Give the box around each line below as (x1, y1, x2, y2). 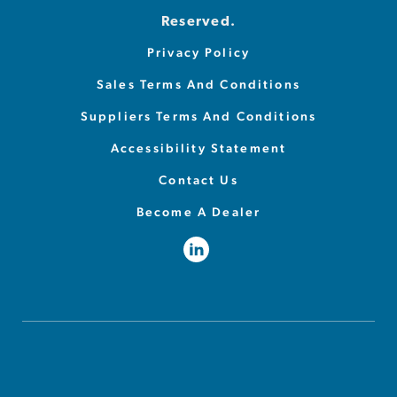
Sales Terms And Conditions (97, 76, 300, 91)
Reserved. (160, 14, 237, 29)
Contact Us (159, 172, 238, 187)
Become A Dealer (136, 204, 261, 219)
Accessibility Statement (110, 140, 287, 155)
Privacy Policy (146, 44, 251, 59)
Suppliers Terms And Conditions (80, 108, 317, 123)
